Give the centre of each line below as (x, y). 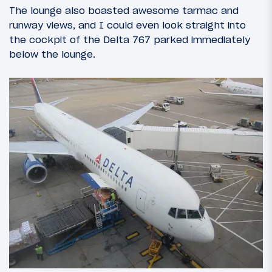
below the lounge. (52, 54)
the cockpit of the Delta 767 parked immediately (130, 40)
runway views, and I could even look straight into (127, 25)
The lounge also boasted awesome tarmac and (124, 11)
